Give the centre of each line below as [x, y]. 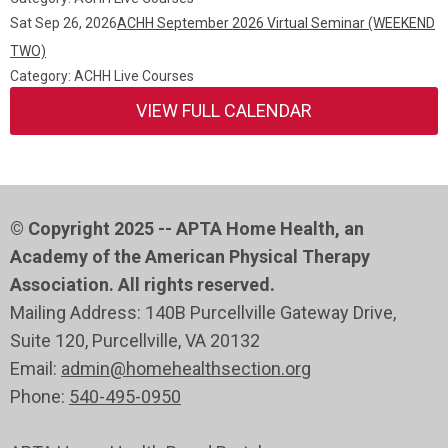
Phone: [39, 396]
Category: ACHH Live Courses [102, 76]
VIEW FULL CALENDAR [224, 110]
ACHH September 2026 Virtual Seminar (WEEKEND [276, 23]
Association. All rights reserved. [142, 284]
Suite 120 [47, 340]
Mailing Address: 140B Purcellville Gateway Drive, [203, 312]
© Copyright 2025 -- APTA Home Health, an [187, 228]
